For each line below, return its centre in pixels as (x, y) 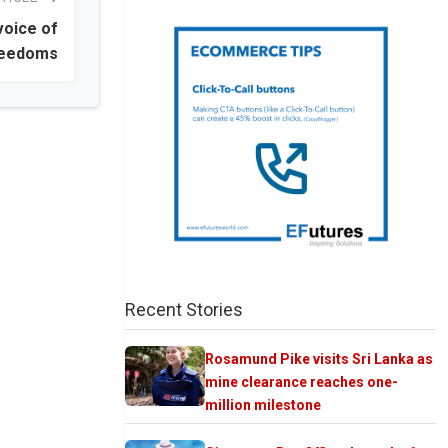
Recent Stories (184, 309)
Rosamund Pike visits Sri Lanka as (319, 358)
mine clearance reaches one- (301, 381)
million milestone (263, 404)
